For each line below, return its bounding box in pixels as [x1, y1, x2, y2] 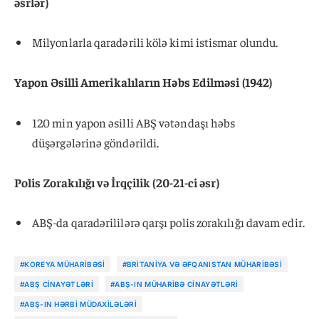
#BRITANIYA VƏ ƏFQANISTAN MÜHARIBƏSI [122, 260, 283, 269]
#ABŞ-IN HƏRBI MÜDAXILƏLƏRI [20, 300, 137, 309]
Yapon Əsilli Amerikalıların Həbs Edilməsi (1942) [14, 74, 273, 90]
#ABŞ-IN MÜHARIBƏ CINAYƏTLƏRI [110, 280, 239, 289]
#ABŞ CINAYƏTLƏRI [20, 280, 93, 289]
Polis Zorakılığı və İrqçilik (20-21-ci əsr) [14, 174, 219, 190]
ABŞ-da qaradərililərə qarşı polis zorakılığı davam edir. [32, 214, 305, 230]
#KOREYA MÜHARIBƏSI [20, 260, 105, 269]
